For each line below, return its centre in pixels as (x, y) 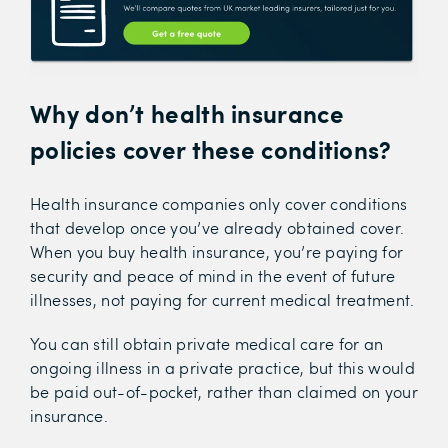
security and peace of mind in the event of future (213, 276)
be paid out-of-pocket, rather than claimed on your (224, 392)
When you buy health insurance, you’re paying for (217, 252)
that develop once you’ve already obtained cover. (217, 228)
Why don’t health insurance (187, 113)
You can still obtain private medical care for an (207, 344)
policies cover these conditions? (211, 149)
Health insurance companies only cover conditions (219, 204)
